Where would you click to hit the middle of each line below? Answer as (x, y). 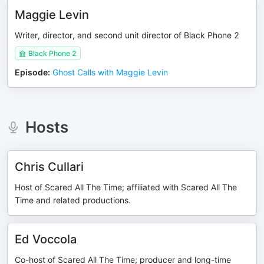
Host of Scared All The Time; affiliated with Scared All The (126, 187)
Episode (31, 72)
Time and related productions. (73, 200)
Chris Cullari (49, 167)
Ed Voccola (46, 239)
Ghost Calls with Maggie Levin (110, 72)
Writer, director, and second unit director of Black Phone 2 (127, 35)
